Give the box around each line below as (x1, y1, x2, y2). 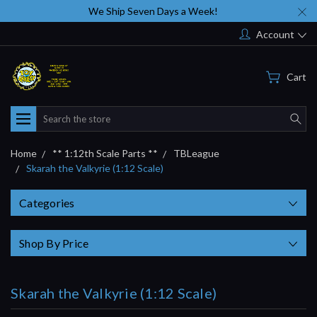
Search (36, 107, 67, 120)
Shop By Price (19, 236, 89, 250)
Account (256, 28, 294, 40)
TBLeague (173, 146, 219, 159)
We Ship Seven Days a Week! (88, 5, 218, 17)
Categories (19, 195, 75, 209)
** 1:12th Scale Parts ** (52, 146, 158, 159)
